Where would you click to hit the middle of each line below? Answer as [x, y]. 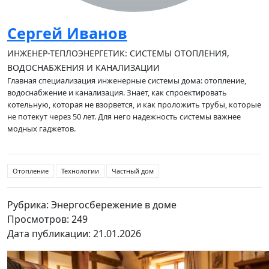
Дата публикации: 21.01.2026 [74, 234]
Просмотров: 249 [55, 219]
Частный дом [133, 171]
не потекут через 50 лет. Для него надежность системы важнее [124, 116]
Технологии [80, 171]
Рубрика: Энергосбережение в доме [92, 205]
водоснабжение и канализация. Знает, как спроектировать [117, 92]
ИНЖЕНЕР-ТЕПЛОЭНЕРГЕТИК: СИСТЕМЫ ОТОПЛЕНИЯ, [118, 53]
